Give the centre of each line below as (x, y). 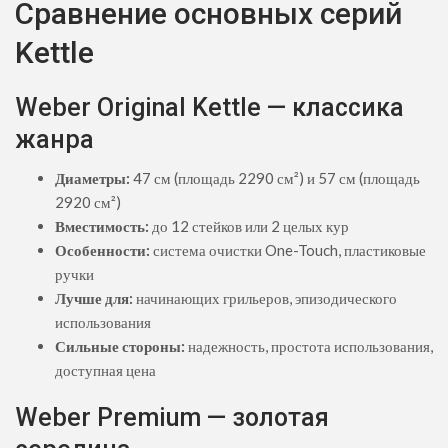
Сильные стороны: (120, 346)
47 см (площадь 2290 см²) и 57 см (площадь (275, 178)
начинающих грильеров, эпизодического (265, 298)
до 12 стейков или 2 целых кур (249, 226)
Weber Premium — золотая (172, 418)
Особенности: (102, 250)
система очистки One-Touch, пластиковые (288, 250)
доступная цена (105, 370)
